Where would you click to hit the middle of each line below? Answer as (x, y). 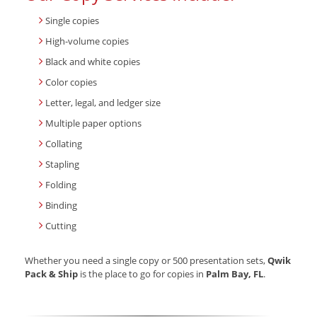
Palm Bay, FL (235, 274)
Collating (64, 144)
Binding (61, 206)
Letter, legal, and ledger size (103, 103)
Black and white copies (93, 62)
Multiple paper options (93, 123)
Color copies (71, 82)
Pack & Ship (51, 274)
